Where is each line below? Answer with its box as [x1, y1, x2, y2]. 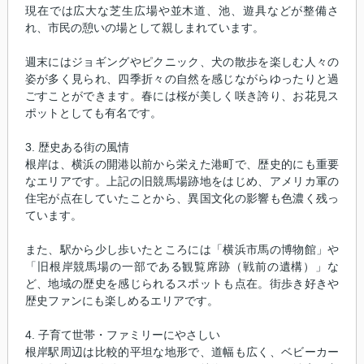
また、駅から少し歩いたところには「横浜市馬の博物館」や [24, 242, 340, 256]
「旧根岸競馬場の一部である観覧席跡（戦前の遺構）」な [24, 259, 340, 273]
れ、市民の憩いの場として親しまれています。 [24, 20, 264, 34]
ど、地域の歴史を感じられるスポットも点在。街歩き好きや [24, 276, 340, 290]
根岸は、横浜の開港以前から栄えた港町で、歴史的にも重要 [24, 157, 340, 171]
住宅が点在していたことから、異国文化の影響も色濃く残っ [24, 191, 340, 205]
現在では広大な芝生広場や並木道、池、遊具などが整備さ [24, 3, 340, 17]
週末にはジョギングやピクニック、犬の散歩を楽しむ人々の [24, 54, 340, 68]
